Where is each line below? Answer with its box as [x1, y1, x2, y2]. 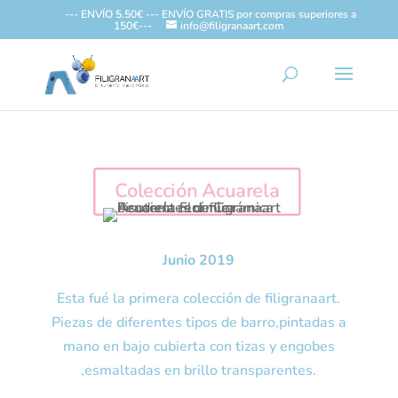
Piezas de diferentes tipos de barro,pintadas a [51, 313, 346, 332]
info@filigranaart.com [180, 19, 284, 33]
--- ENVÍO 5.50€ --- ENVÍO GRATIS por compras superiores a [65, 7, 357, 21]
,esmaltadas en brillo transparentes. [81, 361, 317, 380]
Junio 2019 [163, 251, 235, 270]
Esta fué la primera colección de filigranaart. [57, 289, 341, 308]
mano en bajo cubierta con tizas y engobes [62, 337, 335, 356]
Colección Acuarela [114, 178, 280, 204]
